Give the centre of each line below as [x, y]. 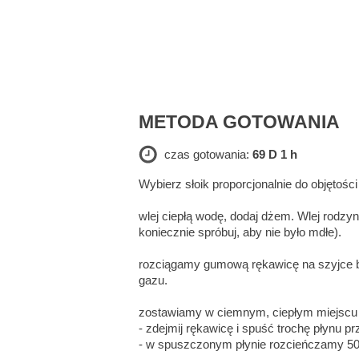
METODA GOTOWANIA [240, 123]
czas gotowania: [208, 155]
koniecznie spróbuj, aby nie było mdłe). [240, 232]
